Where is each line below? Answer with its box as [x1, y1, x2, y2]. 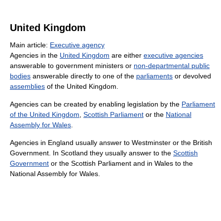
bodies [10, 72, 31, 80]
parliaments [136, 72, 173, 80]
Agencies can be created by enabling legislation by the [10, 100, 182, 108]
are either [110, 51, 144, 59]
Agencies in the [10, 51, 60, 59]
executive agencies [144, 51, 203, 59]
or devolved [173, 72, 211, 80]
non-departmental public [134, 61, 210, 70]
